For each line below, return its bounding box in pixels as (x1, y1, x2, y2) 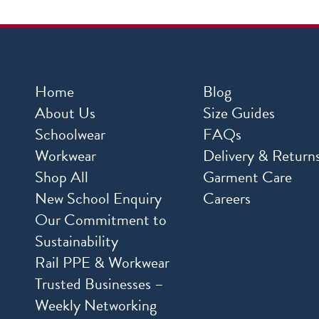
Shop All (35, 165, 88, 189)
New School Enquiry (35, 187, 162, 211)
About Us (35, 101, 95, 125)
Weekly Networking (35, 293, 157, 318)
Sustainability (35, 229, 118, 253)
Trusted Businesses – (35, 272, 164, 296)
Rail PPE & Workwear (35, 251, 169, 275)
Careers (202, 187, 251, 211)
